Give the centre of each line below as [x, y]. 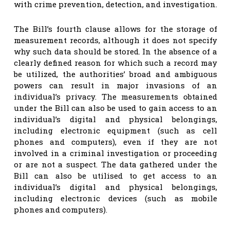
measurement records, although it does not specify [116, 40]
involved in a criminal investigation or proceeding [116, 153]
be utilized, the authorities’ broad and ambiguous [116, 74]
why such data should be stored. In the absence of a [116, 51]
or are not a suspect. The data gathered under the [116, 164]
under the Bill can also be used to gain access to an [116, 108]
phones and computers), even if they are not [116, 141]
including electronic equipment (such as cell [116, 130]
